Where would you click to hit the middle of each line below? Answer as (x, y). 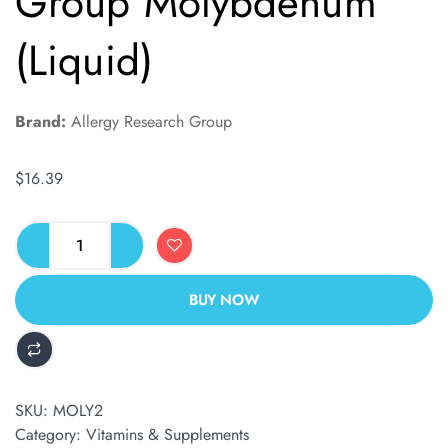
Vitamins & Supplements (167, 434)
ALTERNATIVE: (59, 307)
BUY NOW (224, 300)
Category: (50, 434)
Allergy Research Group (149, 121)
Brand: (40, 121)
